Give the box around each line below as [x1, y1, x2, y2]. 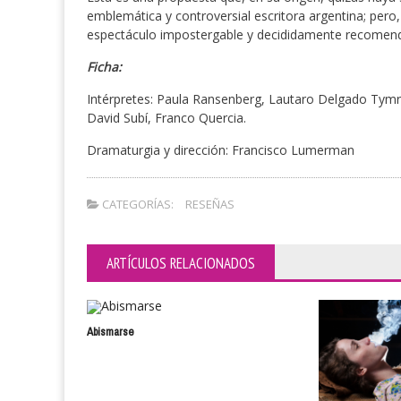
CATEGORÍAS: [99, 196, 174, 212]
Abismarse [87, 321, 134, 342]
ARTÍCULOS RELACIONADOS [107, 253, 255, 273]
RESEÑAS [185, 196, 235, 212]
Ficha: [87, 58, 122, 75]
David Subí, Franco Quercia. [87, 109, 246, 126]
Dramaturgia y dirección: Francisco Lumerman [87, 141, 354, 158]
